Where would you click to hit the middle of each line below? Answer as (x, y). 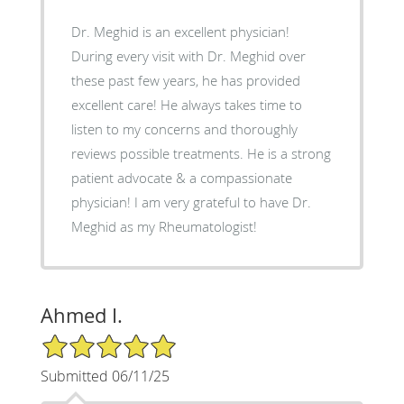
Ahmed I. (81, 315)
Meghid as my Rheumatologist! (164, 226)
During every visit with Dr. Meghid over (188, 55)
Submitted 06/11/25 (105, 376)
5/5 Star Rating (85, 340)
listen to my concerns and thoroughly (184, 129)
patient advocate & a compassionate (181, 177)
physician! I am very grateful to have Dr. (102, 202)
